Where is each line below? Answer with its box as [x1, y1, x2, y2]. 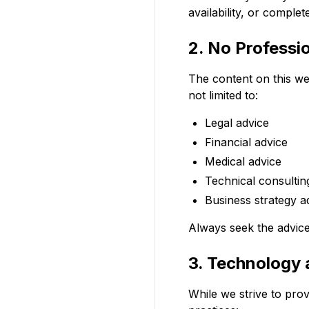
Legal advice [205, 116, 269, 130]
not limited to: [188, 88, 258, 102]
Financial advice [205, 135, 288, 149]
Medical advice [205, 154, 281, 168]
